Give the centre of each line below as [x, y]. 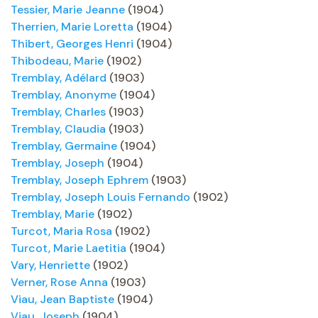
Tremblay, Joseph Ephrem [79, 180]
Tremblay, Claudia [58, 129]
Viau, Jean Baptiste [62, 299]
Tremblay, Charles [58, 112]
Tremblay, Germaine [64, 146]
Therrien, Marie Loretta [72, 27]
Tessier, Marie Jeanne [68, 10]
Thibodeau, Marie [57, 61]
